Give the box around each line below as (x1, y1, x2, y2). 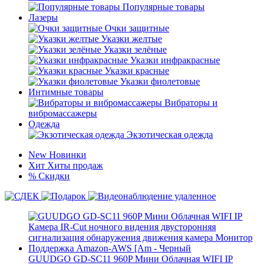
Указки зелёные (104, 44, 167, 54)
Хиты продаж (47, 160, 103, 170)
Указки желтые (101, 34, 162, 44)
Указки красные (105, 66, 169, 76)
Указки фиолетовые (120, 76, 200, 86)
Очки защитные (105, 23, 169, 33)
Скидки (38, 171, 70, 181)
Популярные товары (122, 2, 205, 12)
